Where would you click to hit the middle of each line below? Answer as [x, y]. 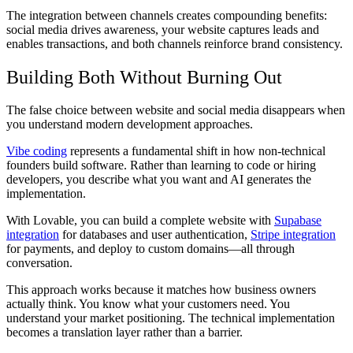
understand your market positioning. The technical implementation [171, 318]
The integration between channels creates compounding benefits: [167, 15]
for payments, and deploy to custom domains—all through [150, 249]
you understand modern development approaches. [130, 124]
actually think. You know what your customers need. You [148, 304]
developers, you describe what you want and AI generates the [159, 180]
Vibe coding [37, 151]
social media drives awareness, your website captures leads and [163, 29]
